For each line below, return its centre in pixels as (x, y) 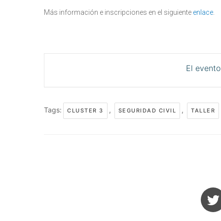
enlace (203, 12)
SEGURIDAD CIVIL (147, 110)
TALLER (203, 110)
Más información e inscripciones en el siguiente (118, 12)
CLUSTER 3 (85, 110)
